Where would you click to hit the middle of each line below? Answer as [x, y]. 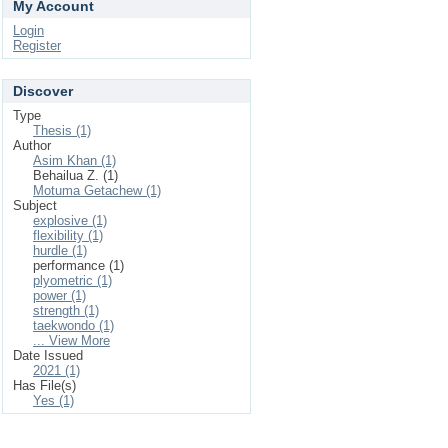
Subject [35, 205]
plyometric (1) [72, 280]
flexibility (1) [68, 235]
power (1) [59, 295]
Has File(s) [44, 385]
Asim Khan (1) [74, 160]
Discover [43, 91]
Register [37, 45]
